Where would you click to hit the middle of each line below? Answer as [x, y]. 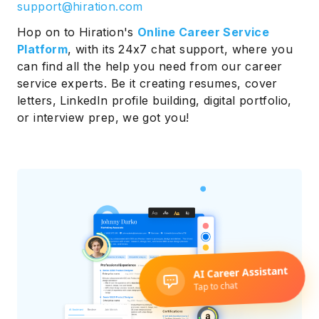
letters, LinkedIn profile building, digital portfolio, [155, 100]
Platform [43, 49]
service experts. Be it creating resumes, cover [147, 83]
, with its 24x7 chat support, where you [181, 49]
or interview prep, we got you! [103, 117]
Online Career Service [204, 32]
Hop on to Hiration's [78, 32]
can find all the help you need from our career [150, 66]
